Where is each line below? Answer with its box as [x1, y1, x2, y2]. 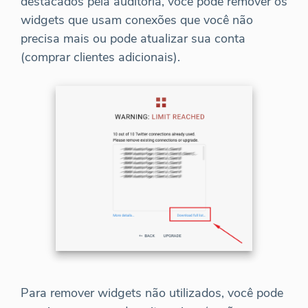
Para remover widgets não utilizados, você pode [21, 284, 283, 301]
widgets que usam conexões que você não [21, 12, 253, 29]
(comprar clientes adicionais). [21, 49, 180, 66]
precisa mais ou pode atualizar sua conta [21, 30, 245, 47]
